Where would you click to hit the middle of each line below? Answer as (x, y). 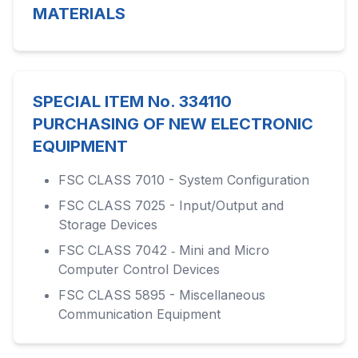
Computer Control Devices (139, 269)
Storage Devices (108, 225)
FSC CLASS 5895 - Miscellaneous (162, 295)
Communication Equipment (139, 314)
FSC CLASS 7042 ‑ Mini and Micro (164, 250)
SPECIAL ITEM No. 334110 (132, 101)
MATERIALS (79, 14)
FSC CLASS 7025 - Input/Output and (171, 205)
